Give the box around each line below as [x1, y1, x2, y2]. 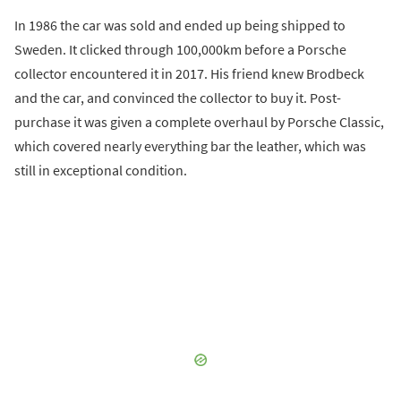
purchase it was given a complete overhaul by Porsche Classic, [14, 112, 384, 131]
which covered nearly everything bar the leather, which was [14, 136, 366, 155]
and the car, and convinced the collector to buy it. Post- [14, 88, 341, 107]
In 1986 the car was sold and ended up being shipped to [14, 15, 346, 34]
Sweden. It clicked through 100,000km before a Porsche [14, 39, 346, 58]
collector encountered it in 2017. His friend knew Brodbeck [14, 64, 364, 82]
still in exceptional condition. [14, 160, 187, 179]
